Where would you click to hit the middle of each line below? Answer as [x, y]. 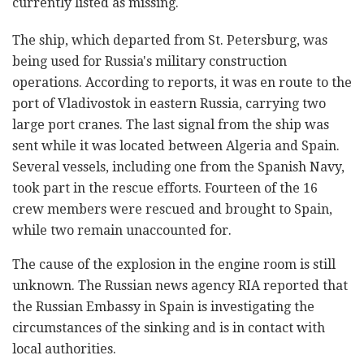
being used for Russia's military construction [149, 62]
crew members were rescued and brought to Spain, [172, 210]
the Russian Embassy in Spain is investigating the [163, 307]
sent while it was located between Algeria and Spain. [176, 146]
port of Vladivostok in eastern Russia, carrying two [169, 104]
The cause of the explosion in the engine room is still [174, 265]
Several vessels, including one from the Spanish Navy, [178, 167]
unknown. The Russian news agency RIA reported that [180, 286]
